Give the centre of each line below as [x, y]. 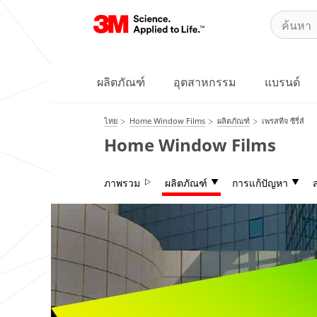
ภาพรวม [122, 183]
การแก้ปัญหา [260, 183]
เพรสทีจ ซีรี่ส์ [283, 121]
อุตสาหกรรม [205, 82]
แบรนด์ [282, 82]
